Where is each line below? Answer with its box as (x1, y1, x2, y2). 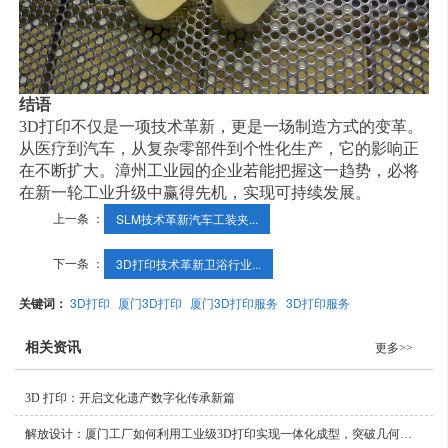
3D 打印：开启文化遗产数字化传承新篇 (25, 391, 235, 406)
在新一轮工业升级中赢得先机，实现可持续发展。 (19, 184, 372, 202)
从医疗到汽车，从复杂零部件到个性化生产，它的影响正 (19, 140, 420, 158)
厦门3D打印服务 (190, 294, 279, 312)
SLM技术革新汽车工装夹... (116, 210, 259, 228)
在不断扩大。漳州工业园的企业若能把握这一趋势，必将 (19, 162, 420, 180)
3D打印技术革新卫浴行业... (116, 255, 262, 273)
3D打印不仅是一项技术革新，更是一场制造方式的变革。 (19, 118, 424, 136)
